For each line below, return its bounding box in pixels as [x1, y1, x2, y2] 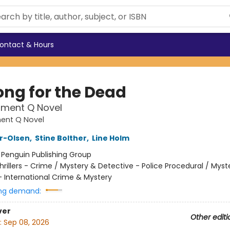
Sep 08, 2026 [3, 217, 49, 228]
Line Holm [91, 133, 129, 143]
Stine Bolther [34, 133, 87, 143]
